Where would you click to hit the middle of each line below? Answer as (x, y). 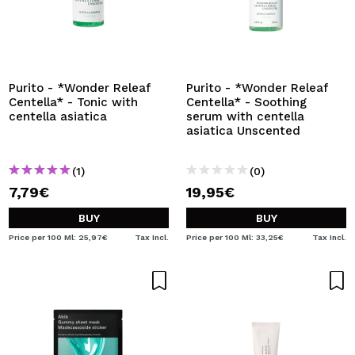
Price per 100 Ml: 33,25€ (235, 237)
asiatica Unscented (243, 131)
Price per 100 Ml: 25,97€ (58, 237)
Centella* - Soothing (246, 102)
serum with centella (245, 116)
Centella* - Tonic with (73, 102)
